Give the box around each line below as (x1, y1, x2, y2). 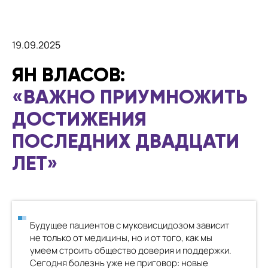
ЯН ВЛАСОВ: (12, 62, 125, 87)
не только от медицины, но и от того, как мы (30, 232, 212, 244)
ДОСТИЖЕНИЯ (12, 106, 147, 131)
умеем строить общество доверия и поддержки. (30, 244, 232, 257)
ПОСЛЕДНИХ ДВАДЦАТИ (12, 129, 239, 153)
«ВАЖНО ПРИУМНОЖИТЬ (12, 84, 248, 109)
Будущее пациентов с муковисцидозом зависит (30, 219, 229, 232)
